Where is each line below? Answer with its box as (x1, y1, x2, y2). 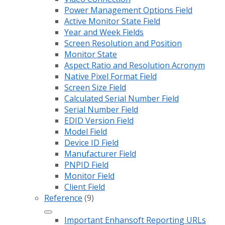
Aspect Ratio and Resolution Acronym (64, 60, 205, 71)
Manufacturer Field (64, 148, 136, 160)
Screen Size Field (64, 82, 126, 93)
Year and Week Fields (64, 27, 144, 38)
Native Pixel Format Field (64, 71, 157, 82)
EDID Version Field (64, 115, 134, 127)
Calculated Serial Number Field (64, 93, 179, 104)
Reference (44, 192, 82, 204)
